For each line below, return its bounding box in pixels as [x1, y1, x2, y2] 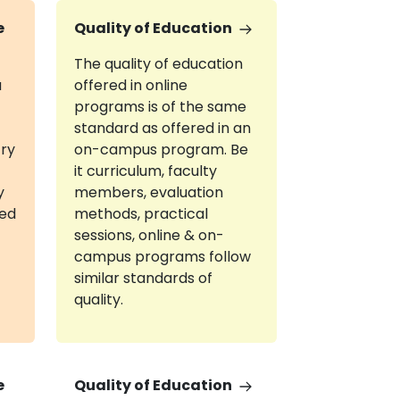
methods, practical [73, 204, 208, 224]
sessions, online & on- [73, 225, 224, 246]
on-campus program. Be [73, 139, 248, 160]
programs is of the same [73, 96, 246, 117]
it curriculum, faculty [73, 161, 217, 181]
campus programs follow [73, 246, 251, 267]
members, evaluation [73, 182, 223, 203]
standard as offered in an [73, 118, 251, 138]
